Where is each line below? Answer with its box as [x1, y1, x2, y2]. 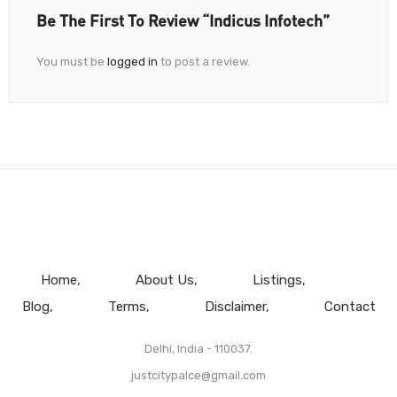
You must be [36, 54, 107, 68]
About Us [135, 271, 194, 288]
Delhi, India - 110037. [144, 341, 253, 355]
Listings [252, 271, 302, 288]
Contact [323, 298, 376, 315]
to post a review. [158, 54, 250, 68]
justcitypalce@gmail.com [131, 368, 266, 382]
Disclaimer [204, 298, 266, 315]
